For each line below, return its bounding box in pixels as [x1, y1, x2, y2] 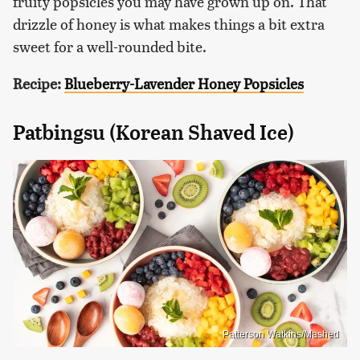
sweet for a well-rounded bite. [13, 35, 207, 56]
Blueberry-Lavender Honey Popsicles [64, 72, 304, 93]
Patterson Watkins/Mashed [223, 329, 339, 341]
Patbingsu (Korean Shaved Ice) [13, 120, 294, 145]
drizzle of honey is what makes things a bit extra [13, 13, 325, 34]
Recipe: [13, 72, 61, 93]
